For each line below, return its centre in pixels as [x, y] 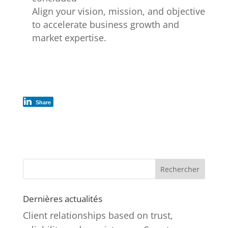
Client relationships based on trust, [98, 215]
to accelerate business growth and [105, 24]
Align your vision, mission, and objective [118, 11]
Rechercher [180, 169]
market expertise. [69, 37]
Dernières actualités [62, 198]
